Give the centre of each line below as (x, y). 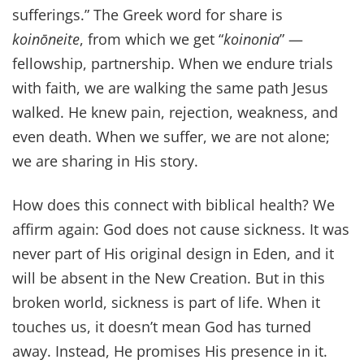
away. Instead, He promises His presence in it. (170, 351)
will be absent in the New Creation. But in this (169, 278)
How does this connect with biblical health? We (173, 205)
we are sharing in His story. (105, 160)
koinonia (251, 39)
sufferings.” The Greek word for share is (147, 14)
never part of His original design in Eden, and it (173, 254)
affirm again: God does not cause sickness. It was (181, 230)
